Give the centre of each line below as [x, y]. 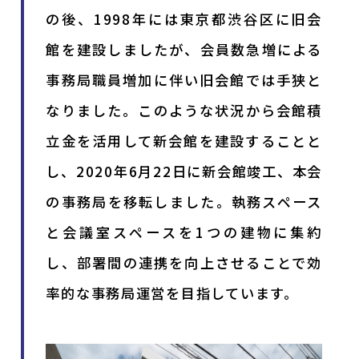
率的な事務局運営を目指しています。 [172, 292]
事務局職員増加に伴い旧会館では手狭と [184, 79]
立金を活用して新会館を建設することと [184, 140]
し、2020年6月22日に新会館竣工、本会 [184, 171]
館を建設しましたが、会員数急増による [184, 49]
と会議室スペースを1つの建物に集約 [184, 232]
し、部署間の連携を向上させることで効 [184, 262]
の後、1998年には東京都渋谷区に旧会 [184, 18]
